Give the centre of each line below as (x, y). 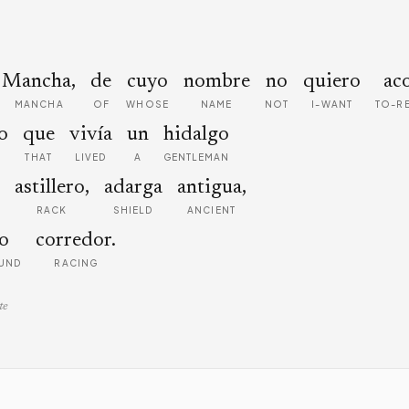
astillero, (52, 188)
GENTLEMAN (196, 157)
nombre (216, 82)
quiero (332, 82)
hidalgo (197, 135)
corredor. (76, 241)
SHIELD (133, 210)
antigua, (211, 188)
